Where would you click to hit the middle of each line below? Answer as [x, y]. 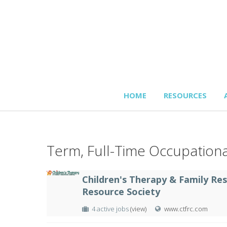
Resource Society [121, 192]
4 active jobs [111, 209]
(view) [138, 209]
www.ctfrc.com [186, 209]
